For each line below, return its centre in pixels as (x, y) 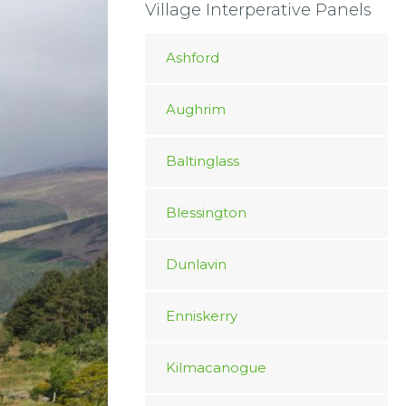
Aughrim (195, 109)
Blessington (206, 213)
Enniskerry (201, 316)
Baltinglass (202, 161)
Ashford (192, 58)
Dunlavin (196, 264)
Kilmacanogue (216, 367)
